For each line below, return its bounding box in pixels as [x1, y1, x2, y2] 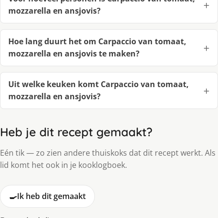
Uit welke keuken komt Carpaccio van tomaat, [8, 78, 189, 90]
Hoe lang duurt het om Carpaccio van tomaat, [8, 36, 186, 47]
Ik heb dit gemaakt [17, 190, 86, 201]
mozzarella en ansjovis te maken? [8, 48, 140, 59]
